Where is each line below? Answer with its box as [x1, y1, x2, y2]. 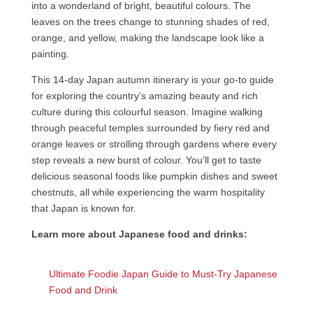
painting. [31, 48, 72, 60]
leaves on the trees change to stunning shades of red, [31, 16, 270, 28]
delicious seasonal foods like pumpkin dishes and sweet [31, 170, 277, 182]
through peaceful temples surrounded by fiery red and [31, 122, 270, 134]
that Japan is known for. [31, 203, 136, 214]
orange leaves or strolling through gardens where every [31, 138, 277, 150]
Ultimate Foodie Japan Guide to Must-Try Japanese [48, 268, 277, 280]
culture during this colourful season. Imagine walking [31, 106, 263, 118]
